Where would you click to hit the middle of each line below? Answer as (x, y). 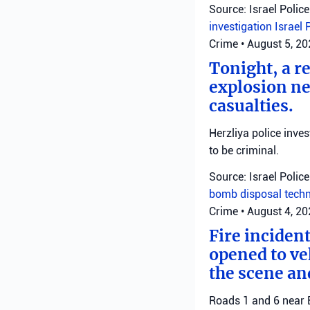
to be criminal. (244, 151)
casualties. (251, 106)
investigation (242, 27)
